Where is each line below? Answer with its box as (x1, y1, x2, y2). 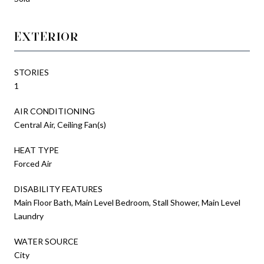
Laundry (14, 210, 44, 221)
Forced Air (14, 158, 52, 169)
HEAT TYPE (14, 144, 59, 155)
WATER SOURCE (14, 236, 78, 246)
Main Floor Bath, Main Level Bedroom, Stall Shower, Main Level (14, 197, 240, 207)
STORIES (14, 67, 49, 77)
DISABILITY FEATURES (14, 183, 103, 194)
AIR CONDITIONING (14, 105, 95, 116)
